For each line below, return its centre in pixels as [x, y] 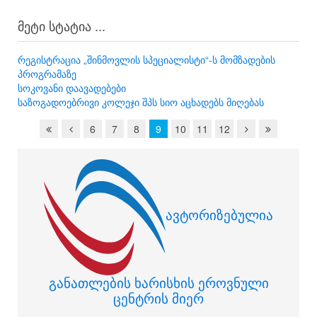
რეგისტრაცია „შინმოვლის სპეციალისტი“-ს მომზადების [146, 60]
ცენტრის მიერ [158, 298]
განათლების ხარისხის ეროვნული [158, 283]
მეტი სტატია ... [62, 26]
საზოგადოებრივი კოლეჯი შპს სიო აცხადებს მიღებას [141, 102]
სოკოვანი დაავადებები [72, 88]
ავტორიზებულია [219, 214]
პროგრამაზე [47, 74]
